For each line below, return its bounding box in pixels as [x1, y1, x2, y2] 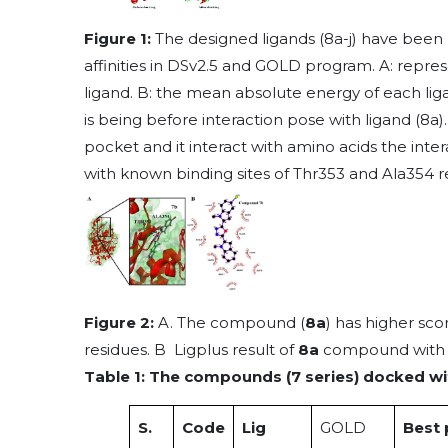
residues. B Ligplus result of [84, 340, 298, 360]
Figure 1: [84, 29, 151, 49]
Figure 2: [84, 313, 154, 333]
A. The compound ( [154, 313, 305, 333]
